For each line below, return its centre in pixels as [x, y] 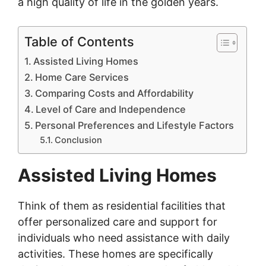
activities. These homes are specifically [115, 254]
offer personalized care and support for [118, 221]
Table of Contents [79, 41]
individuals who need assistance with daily [124, 237]
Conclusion [78, 140]
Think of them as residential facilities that [122, 205]
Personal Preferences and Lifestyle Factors [135, 125]
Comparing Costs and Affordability [115, 93]
